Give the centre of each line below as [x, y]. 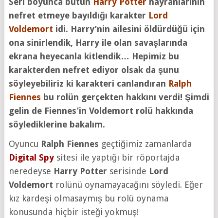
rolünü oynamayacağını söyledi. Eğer [128, 184]
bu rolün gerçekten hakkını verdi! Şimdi [125, 97]
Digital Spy [31, 157]
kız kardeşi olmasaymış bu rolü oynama [88, 198]
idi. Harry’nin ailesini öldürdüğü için [129, 29]
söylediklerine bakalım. [58, 124]
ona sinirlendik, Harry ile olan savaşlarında [98, 42]
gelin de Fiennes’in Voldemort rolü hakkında [101, 110]
